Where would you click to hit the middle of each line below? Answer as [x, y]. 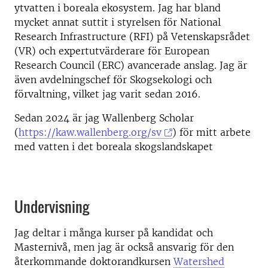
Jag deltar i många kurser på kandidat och [114, 233]
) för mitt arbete [212, 132]
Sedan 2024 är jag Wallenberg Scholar [104, 118]
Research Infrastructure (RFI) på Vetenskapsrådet [132, 36]
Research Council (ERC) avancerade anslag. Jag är [131, 65]
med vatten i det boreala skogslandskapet [114, 147]
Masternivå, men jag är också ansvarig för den [124, 247]
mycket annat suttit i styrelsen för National [118, 22]
